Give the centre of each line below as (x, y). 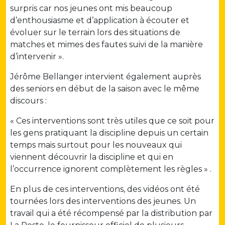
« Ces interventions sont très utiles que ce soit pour (112, 121)
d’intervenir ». (37, 56)
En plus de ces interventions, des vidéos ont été (105, 189)
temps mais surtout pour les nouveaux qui (96, 145)
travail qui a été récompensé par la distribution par (111, 213)
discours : (28, 100)
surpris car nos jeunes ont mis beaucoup (91, 8)
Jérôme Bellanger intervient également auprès (105, 76)
